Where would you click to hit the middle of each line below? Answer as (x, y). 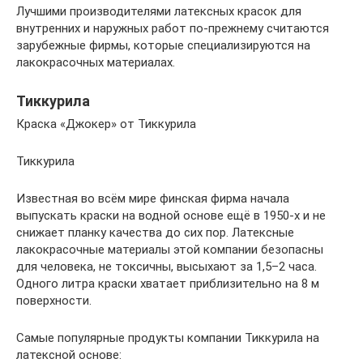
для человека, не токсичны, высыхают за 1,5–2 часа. (167, 267)
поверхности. (54, 301)
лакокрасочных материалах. (96, 63)
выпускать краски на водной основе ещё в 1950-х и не (171, 216)
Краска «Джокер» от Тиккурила (106, 124)
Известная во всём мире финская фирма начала (153, 199)
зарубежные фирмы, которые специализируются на (163, 46)
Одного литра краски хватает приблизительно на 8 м (168, 284)
